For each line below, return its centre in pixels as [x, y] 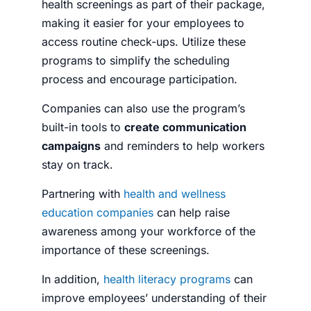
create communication [185, 127]
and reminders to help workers [183, 145]
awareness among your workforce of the [149, 231]
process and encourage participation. [141, 79]
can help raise [192, 212]
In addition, [73, 279]
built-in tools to [83, 127]
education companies [98, 212]
